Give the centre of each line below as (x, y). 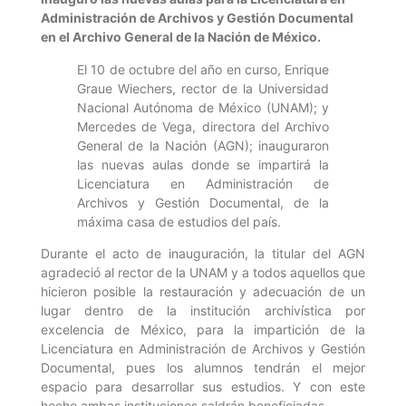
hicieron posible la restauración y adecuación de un (203, 291)
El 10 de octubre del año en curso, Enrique (203, 69)
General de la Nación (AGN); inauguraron (203, 145)
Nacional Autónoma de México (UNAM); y (203, 107)
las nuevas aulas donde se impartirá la (203, 164)
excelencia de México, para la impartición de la (203, 329)
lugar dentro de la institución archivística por (203, 310)
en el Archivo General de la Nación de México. (181, 37)
